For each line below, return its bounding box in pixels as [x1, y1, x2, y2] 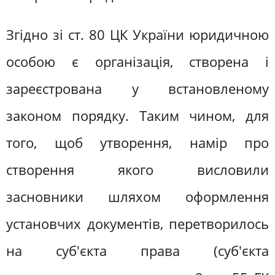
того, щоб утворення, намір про [6, 133, 269, 153]
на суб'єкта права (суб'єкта [6, 241, 269, 261]
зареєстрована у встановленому [6, 79, 269, 99]
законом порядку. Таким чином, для [6, 106, 269, 126]
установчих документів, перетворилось [6, 214, 269, 234]
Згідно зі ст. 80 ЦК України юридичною [6, 25, 269, 45]
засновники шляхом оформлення [6, 187, 269, 207]
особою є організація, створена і [6, 52, 269, 72]
